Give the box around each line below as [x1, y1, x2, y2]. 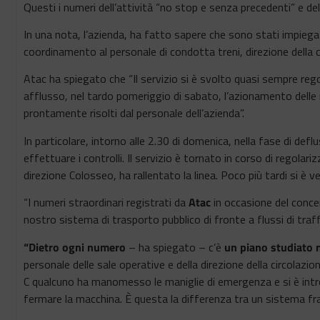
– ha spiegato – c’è [126, 238, 224, 256]
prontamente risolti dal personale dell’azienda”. [24, 104, 244, 122]
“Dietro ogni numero [24, 238, 126, 256]
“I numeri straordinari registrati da [24, 194, 189, 211]
